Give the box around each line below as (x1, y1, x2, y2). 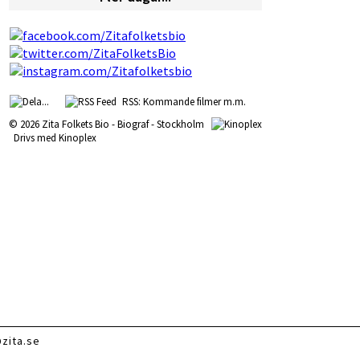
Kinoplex (59, 131, 96, 145)
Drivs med (9, 131, 59, 145)
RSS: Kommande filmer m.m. (117, 95, 246, 108)
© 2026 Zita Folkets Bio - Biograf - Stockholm (9, 117, 211, 131)
